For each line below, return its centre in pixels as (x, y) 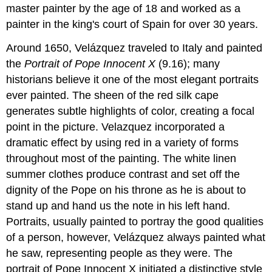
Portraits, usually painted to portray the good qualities (135, 221)
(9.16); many (188, 63)
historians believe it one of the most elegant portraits (133, 79)
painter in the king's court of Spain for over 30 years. (132, 25)
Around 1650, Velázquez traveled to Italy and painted (134, 48)
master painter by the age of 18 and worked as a (124, 9)
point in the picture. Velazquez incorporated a (116, 127)
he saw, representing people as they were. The (120, 253)
